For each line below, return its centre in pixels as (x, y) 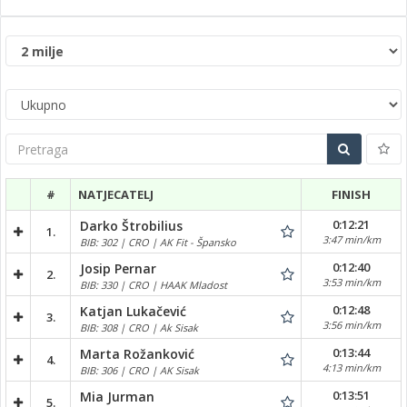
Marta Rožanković (137, 353)
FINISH (351, 195)
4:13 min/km (351, 368)
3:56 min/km (351, 325)
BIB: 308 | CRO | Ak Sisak (139, 327)
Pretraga (29, 141)
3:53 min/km (351, 283)
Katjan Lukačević (133, 311)
